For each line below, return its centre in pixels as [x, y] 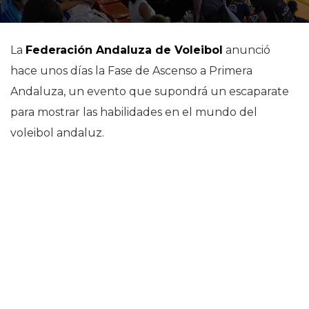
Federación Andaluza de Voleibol [124, 50]
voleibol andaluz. [57, 133]
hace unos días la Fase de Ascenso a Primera [131, 71]
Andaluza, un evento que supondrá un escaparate [150, 91]
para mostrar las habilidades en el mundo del [134, 112]
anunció [248, 50]
